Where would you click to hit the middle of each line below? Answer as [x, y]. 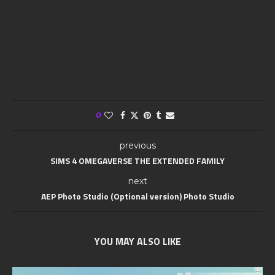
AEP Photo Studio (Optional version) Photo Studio [137, 196]
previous [137, 146]
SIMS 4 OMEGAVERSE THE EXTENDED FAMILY [137, 161]
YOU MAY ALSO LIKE [137, 242]
